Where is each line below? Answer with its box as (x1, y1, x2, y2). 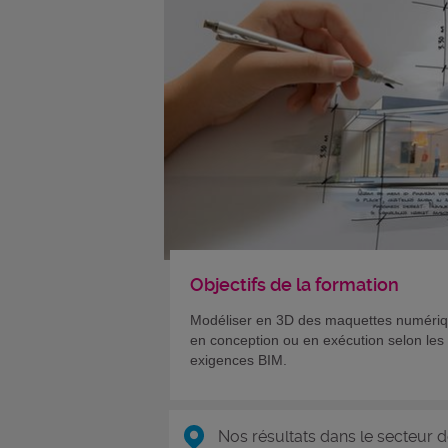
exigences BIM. (190, 351, 287, 368)
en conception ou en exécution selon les (190, 331, 444, 348)
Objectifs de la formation (190, 273, 399, 295)
